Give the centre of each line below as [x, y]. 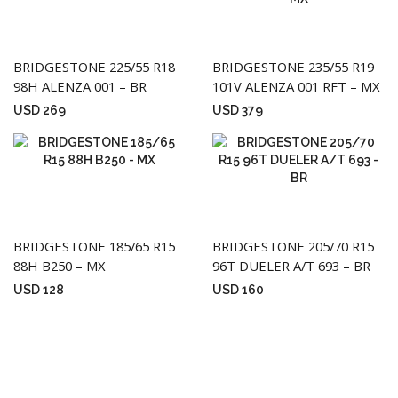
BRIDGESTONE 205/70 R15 [293, 247]
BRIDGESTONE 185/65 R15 [94, 247]
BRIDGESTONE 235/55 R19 [293, 67]
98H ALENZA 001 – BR [80, 87]
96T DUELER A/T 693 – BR [291, 266]
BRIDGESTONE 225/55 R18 [94, 67]
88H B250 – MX [60, 266]
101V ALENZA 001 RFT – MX [296, 87]
